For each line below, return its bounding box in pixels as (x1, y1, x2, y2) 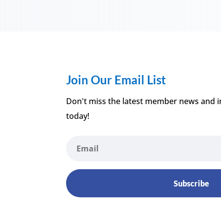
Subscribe (174, 178, 210, 188)
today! (66, 110, 90, 122)
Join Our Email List (66, 73, 166, 87)
